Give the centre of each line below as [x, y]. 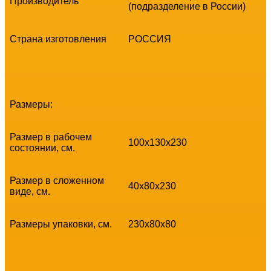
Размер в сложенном [57, 180]
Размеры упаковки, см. [61, 224]
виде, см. [30, 191]
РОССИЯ [150, 39]
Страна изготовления [58, 39]
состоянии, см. [42, 148]
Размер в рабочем [51, 137]
